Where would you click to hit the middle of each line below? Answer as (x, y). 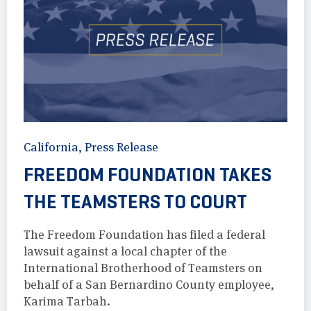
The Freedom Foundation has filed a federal (144, 234)
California (51, 147)
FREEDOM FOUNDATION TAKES (148, 174)
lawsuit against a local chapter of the (125, 251)
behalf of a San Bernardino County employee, (149, 284)
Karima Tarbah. (67, 301)
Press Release (121, 147)
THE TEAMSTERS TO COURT (135, 201)
